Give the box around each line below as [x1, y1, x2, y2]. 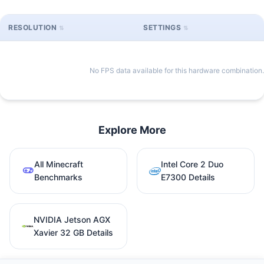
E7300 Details [161, 171, 215, 182]
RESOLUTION [8, 22, 57, 32]
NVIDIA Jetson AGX [34, 214, 110, 225]
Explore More [98, 123, 166, 136]
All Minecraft [34, 159, 83, 169]
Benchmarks [34, 171, 82, 182]
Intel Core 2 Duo [161, 159, 223, 169]
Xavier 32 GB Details [34, 227, 113, 237]
